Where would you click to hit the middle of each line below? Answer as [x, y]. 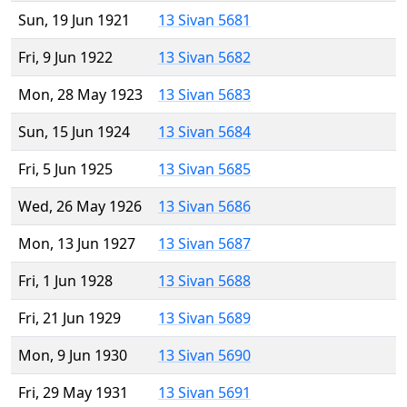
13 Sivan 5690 [204, 356]
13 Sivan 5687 [204, 244]
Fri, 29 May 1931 [73, 393]
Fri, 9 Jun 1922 [65, 58]
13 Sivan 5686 [204, 207]
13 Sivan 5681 [204, 20]
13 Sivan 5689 [204, 318]
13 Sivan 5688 [204, 281]
